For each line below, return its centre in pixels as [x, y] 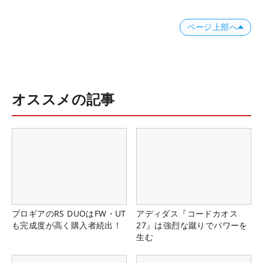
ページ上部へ [212, 27]
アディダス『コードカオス [187, 213]
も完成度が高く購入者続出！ [67, 225]
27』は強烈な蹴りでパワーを [192, 225]
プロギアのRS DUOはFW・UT [69, 213]
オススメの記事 [63, 99]
